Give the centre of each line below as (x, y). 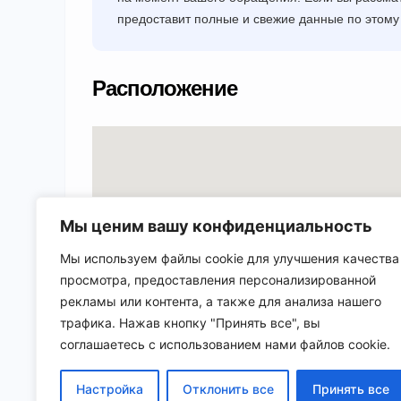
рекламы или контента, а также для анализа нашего (221, 301)
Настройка (109, 389)
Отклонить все (228, 389)
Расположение (165, 88)
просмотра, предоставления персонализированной (218, 280)
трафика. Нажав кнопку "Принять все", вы (190, 323)
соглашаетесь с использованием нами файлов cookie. (225, 344)
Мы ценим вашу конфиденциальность (216, 226)
